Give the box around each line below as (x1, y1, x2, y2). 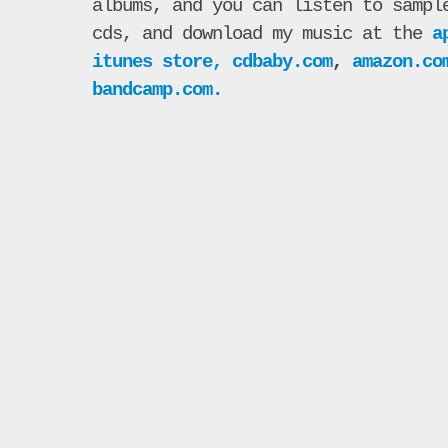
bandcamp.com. (92, 79, 222, 102)
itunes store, (92, 51, 222, 74)
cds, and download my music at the (92, 23, 432, 46)
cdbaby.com (232, 51, 332, 74)
